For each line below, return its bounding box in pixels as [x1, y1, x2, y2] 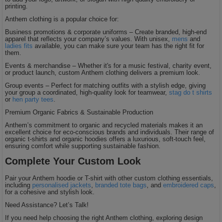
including [5, 181, 33, 189]
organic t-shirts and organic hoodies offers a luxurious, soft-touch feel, [5, 135, 206, 143]
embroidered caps [163, 181, 215, 189]
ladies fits [5, 42, 33, 50]
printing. [5, 2, 30, 10]
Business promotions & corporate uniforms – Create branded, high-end [5, 28, 207, 36]
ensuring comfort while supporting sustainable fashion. [5, 142, 161, 150]
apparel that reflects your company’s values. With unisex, [5, 35, 172, 43]
